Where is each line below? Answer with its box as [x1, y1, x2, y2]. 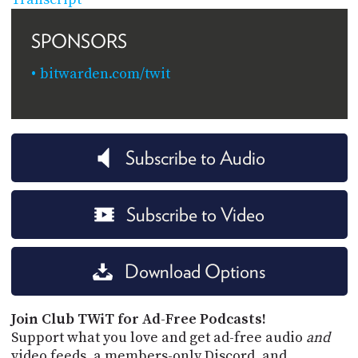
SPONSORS [30, 29, 127, 53]
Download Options [125, 259, 265, 283]
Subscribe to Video [125, 202, 265, 226]
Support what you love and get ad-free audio [10, 328, 306, 347]
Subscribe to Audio [125, 145, 265, 169]
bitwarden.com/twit [39, 64, 170, 83]
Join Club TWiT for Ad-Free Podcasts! [10, 309, 266, 328]
